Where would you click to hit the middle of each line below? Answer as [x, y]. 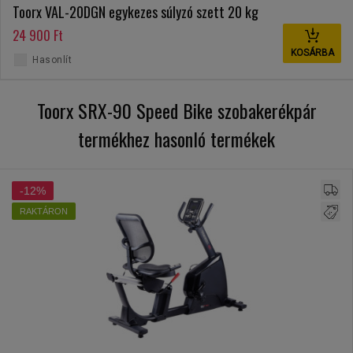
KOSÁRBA [312, 53]
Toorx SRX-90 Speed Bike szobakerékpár [176, 110]
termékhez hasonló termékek [176, 139]
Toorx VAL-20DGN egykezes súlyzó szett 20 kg [136, 12]
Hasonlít [52, 60]
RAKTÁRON [44, 211]
